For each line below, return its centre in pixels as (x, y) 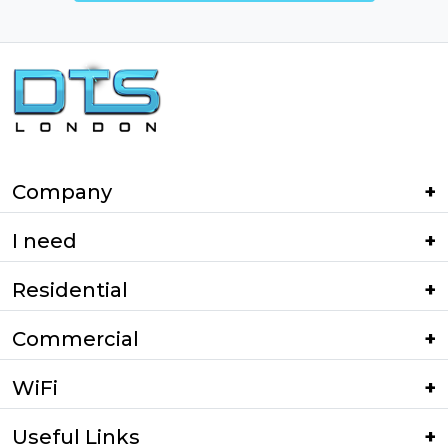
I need (44, 240)
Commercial (75, 338)
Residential (70, 289)
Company (62, 191)
